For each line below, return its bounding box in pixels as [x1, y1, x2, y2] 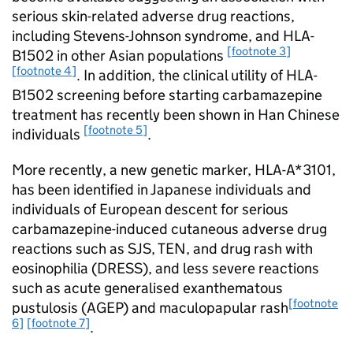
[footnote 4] [12, 62, 76, 78]
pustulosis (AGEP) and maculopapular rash [12, 299, 288, 317]
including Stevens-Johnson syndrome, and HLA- [12, 27, 314, 45]
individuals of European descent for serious [12, 200, 288, 218]
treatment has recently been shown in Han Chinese [12, 106, 340, 124]
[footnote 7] [27, 314, 90, 330]
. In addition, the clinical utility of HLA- [76, 66, 318, 84]
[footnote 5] [84, 121, 147, 137]
